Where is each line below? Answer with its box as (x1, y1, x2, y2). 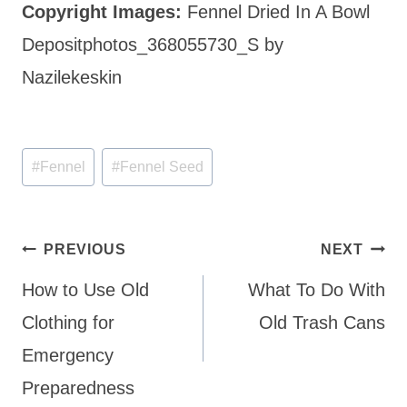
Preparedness (22, 378, 134, 399)
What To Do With (248, 280, 385, 301)
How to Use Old (22, 280, 149, 301)
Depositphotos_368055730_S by (22, 34, 283, 55)
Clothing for (22, 313, 114, 333)
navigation (21, 263, 118, 296)
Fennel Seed (119, 159, 203, 175)
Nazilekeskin (22, 66, 122, 87)
